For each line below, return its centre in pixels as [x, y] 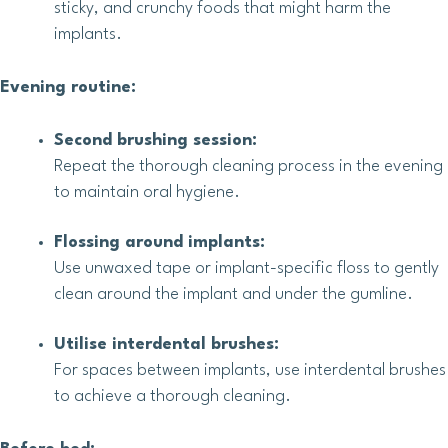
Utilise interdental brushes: [166, 345]
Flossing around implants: [159, 243]
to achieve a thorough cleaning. [172, 397]
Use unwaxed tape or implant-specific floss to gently [246, 269]
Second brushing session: [155, 141]
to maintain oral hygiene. [147, 193]
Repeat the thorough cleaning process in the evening [248, 167]
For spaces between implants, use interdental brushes [250, 371]
